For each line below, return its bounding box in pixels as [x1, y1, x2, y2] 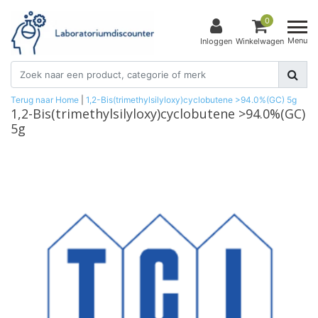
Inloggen [200, 36, 232, 47]
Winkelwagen [236, 36, 284, 47]
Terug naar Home [11, 94, 79, 105]
